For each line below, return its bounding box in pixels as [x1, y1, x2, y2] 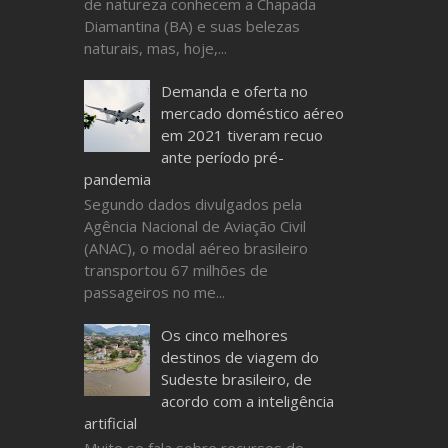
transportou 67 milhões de [83, 259, 268, 280]
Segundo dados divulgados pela [83, 193, 302, 214]
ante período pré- [160, 146, 284, 167]
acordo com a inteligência [160, 390, 334, 411]
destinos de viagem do [160, 346, 319, 367]
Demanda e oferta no [160, 80, 308, 101]
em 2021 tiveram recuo [160, 124, 323, 145]
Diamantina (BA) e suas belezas [83, 15, 300, 36]
